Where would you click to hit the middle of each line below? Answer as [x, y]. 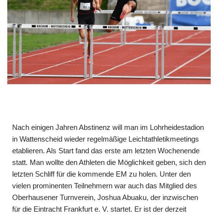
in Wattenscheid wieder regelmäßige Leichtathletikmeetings [106, 139]
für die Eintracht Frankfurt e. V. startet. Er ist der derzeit [99, 209]
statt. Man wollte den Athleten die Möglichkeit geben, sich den [109, 162]
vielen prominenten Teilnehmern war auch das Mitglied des [105, 185]
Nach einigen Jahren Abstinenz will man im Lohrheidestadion [108, 127]
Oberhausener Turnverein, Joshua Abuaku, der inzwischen [105, 197]
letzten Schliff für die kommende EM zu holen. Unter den [101, 174]
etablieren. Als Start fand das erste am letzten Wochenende [106, 150]
